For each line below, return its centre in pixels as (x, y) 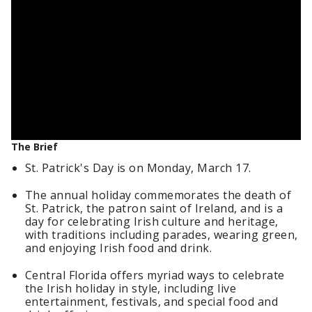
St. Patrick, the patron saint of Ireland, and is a (154, 208)
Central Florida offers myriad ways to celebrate (155, 275)
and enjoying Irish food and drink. (119, 248)
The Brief (34, 147)
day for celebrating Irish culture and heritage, (152, 221)
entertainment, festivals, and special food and (152, 302)
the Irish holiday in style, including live (131, 288)
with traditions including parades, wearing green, (162, 235)
